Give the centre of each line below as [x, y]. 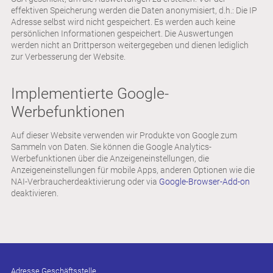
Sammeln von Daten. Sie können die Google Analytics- [111, 147]
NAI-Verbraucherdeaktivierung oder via [85, 181]
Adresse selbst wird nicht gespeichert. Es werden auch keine [123, 22]
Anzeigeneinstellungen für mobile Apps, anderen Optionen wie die [133, 170]
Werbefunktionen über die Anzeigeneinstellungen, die [110, 158]
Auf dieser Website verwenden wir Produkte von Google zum [124, 135]
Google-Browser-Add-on [204, 181]
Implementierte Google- [90, 93]
